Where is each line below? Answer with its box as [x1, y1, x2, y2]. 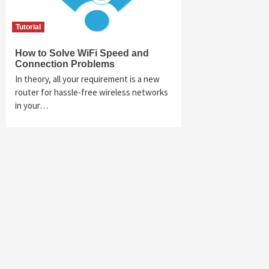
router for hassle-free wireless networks [15, 86, 168, 98]
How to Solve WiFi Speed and [15, 47, 149, 58]
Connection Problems [15, 58, 115, 69]
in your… [15, 99, 48, 111]
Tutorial [16, 22, 41, 31]
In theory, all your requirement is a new [15, 73, 160, 85]
